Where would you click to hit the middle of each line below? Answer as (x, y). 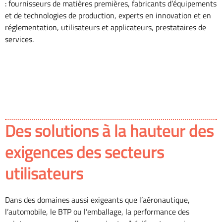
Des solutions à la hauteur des (109, 131)
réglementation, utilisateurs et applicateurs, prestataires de (106, 28)
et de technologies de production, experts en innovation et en (108, 16)
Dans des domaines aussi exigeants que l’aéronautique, (97, 200)
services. (19, 39)
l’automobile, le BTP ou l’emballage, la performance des (97, 212)
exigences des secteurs (84, 152)
